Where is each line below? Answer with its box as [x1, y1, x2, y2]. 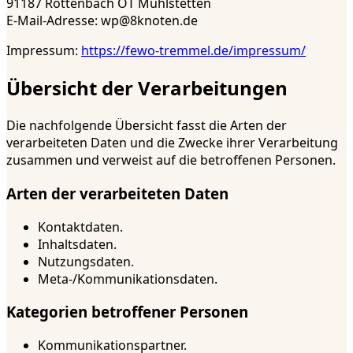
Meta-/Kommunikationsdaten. [38, 269, 217, 288]
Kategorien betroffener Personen [6, 302, 248, 322]
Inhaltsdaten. [38, 235, 117, 253]
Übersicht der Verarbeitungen [6, 75, 288, 102]
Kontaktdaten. [38, 217, 123, 236]
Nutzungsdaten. [38, 252, 134, 270]
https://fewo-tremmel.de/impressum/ [81, 42, 306, 60]
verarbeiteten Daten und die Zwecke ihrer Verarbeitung [6, 134, 338, 152]
